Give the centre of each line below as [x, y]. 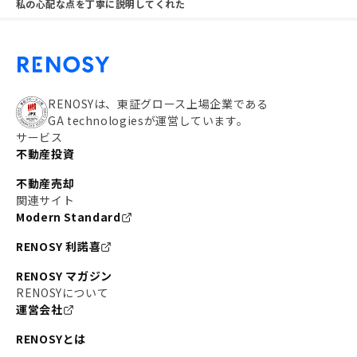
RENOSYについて [63, 292]
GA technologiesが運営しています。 [148, 120]
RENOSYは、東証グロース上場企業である [158, 104]
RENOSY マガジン [65, 276]
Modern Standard [69, 217]
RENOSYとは [51, 339]
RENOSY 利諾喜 [59, 246]
